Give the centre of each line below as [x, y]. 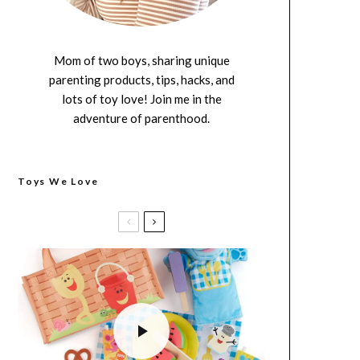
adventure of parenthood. [141, 118]
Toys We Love [58, 181]
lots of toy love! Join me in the [141, 99]
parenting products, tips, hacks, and [141, 80]
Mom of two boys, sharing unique [141, 60]
